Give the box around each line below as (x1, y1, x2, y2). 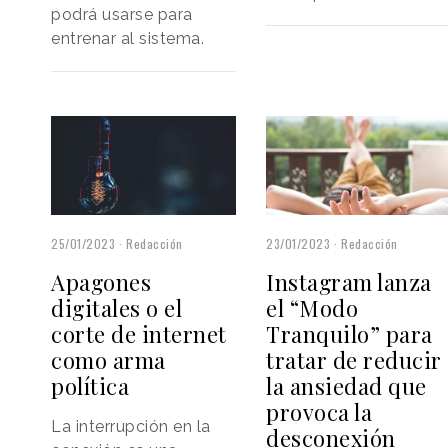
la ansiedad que (266, 371, 427, 402)
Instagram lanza (266, 267, 432, 298)
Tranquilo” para (266, 319, 433, 350)
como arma (51, 345, 166, 376)
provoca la (266, 397, 373, 428)
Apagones (51, 267, 151, 298)
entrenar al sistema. (51, 29, 204, 49)
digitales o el (51, 293, 182, 324)
